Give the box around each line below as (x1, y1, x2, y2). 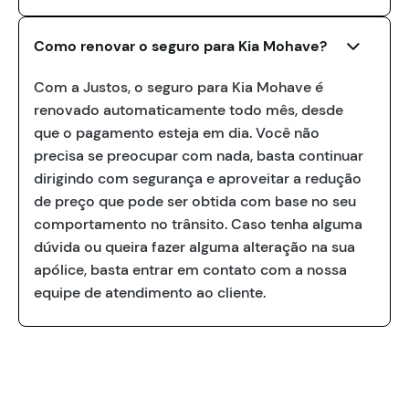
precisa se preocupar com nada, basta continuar (34, 146, 363, 166)
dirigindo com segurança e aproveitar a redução (34, 169, 362, 189)
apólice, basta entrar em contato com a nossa (34, 260, 347, 280)
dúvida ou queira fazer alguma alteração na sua (34, 237, 355, 257)
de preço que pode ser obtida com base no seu (34, 192, 356, 212)
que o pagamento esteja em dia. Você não (34, 123, 320, 143)
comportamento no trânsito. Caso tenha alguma (34, 215, 362, 235)
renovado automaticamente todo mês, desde (34, 100, 343, 121)
